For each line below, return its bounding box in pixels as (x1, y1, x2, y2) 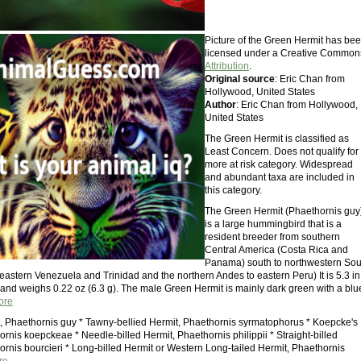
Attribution (205, 60, 249, 72)
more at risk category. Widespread (205, 159, 353, 170)
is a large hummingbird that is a (205, 218, 342, 230)
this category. (205, 185, 262, 196)
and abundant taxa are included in (205, 172, 355, 183)
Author (205, 99, 236, 110)
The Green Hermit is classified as (205, 133, 349, 144)
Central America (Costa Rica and (205, 244, 348, 255)
